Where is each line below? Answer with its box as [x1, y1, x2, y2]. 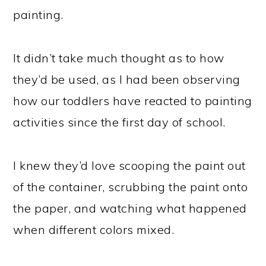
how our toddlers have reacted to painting [13, 93, 252, 108]
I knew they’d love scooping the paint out [13, 157, 246, 173]
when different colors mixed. [13, 221, 175, 237]
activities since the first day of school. [13, 114, 226, 129]
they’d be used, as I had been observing [13, 71, 240, 87]
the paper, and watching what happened [13, 200, 247, 216]
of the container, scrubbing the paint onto [13, 179, 248, 194]
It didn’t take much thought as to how [13, 50, 224, 65]
